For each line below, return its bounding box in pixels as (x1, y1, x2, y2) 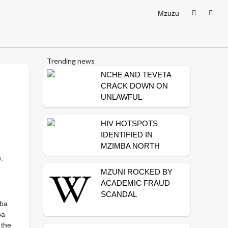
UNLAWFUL (100, 93, 141, 101)
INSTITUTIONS (100, 115, 154, 124)
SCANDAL (100, 190, 137, 198)
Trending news (47, 56, 95, 65)
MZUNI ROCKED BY (100, 167, 173, 176)
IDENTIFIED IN (100, 130, 153, 139)
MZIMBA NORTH (100, 141, 160, 150)
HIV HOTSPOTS (100, 119, 158, 128)
